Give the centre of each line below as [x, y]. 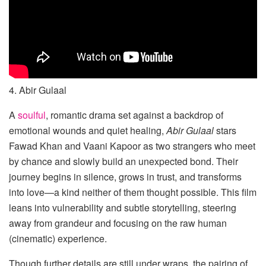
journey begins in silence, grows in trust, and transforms [125, 177]
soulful [32, 115]
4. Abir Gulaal [38, 90]
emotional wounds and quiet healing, [88, 131]
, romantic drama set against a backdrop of [134, 115]
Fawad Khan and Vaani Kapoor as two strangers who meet [132, 146]
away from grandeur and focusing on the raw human [118, 223]
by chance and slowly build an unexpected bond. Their [123, 161]
